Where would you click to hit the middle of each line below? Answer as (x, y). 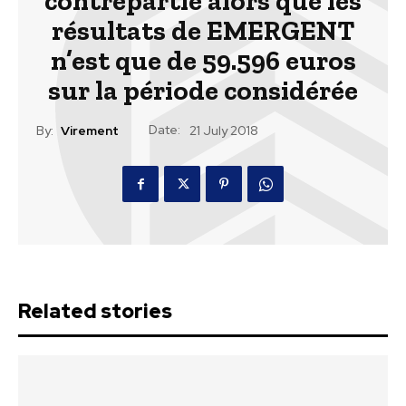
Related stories (95, 311)
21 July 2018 (224, 131)
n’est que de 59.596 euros (203, 61)
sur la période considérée (203, 91)
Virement (90, 131)
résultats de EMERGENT (203, 31)
